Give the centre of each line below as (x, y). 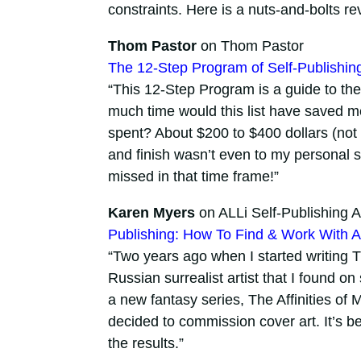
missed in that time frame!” (193, 177)
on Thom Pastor (250, 46)
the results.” (145, 344)
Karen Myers (151, 213)
